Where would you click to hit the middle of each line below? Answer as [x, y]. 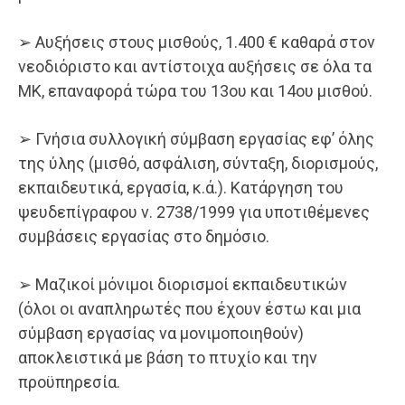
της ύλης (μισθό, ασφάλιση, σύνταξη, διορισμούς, [198, 164]
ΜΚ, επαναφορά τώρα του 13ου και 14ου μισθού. [195, 91]
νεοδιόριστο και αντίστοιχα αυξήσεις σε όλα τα [195, 67]
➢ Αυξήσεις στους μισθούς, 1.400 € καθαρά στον [197, 42]
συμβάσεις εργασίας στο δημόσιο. [147, 237]
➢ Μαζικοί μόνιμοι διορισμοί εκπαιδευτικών [183, 285]
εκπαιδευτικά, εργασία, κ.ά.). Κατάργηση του [181, 188]
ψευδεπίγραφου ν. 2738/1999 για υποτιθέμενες [194, 212]
